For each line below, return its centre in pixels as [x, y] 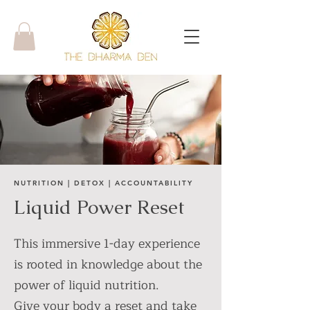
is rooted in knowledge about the [108, 264]
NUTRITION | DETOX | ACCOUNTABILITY [103, 183]
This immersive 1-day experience [107, 243]
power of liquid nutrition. [90, 285]
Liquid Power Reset [99, 207]
